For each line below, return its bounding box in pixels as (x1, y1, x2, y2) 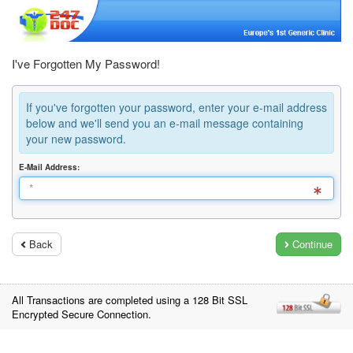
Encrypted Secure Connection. (12, 307, 151, 322)
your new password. (26, 131, 126, 147)
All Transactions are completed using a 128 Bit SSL (12, 292, 247, 308)
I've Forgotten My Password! (12, 55, 160, 72)
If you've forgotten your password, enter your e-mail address (26, 99, 327, 116)
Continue (289, 236, 333, 252)
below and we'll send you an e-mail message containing (26, 115, 303, 132)
